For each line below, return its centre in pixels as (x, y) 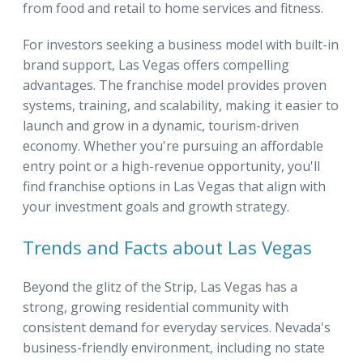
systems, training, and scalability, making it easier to (181, 105)
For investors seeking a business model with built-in (181, 44)
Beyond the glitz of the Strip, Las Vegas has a (160, 286)
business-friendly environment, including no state (174, 347)
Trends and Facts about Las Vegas (167, 247)
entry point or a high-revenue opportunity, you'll (171, 166)
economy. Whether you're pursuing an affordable (173, 145)
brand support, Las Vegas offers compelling (156, 64)
